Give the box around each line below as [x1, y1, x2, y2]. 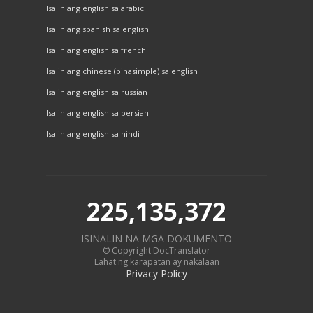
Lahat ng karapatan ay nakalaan [94, 255, 219, 268]
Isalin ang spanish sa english [46, 24, 149, 35]
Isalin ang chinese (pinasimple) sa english [46, 66, 198, 77]
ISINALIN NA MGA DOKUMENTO [81, 231, 232, 245]
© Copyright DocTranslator [103, 244, 210, 256]
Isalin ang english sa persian [46, 108, 149, 119]
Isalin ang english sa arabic [46, 3, 144, 14]
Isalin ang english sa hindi [46, 129, 140, 140]
